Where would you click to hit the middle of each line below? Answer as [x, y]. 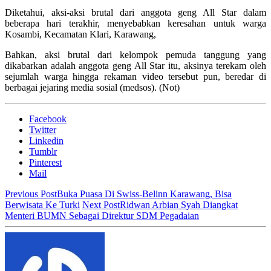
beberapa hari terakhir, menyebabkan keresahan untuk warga [135, 24]
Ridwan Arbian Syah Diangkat [179, 205]
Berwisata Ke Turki [42, 205]
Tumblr [43, 152]
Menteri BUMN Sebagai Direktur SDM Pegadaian [102, 216]
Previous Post [31, 194]
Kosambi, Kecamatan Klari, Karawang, [80, 34]
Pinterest [45, 163]
